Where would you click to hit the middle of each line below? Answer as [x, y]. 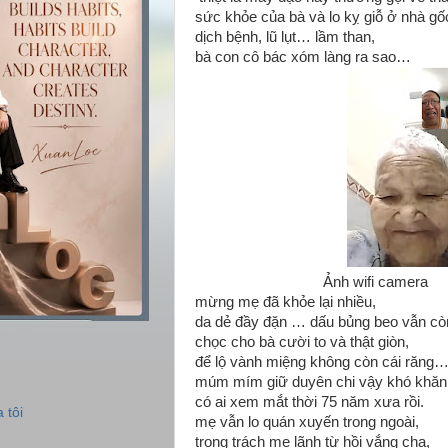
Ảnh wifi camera [313, 282]
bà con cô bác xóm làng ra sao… [303, 57]
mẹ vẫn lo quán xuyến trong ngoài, [307, 422]
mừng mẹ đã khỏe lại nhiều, [285, 302]
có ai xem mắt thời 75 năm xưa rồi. [309, 402]
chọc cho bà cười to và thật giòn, [302, 342]
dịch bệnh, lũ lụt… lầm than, [285, 37]
